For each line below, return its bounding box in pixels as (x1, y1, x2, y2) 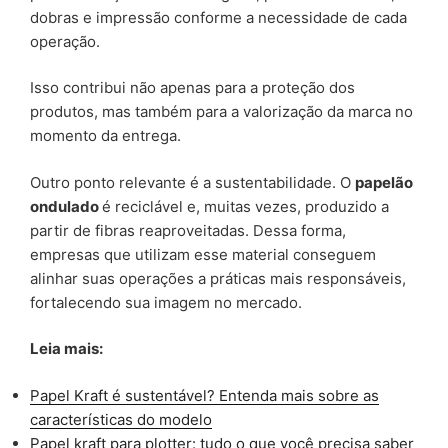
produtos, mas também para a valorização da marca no (30, 102, 413, 122)
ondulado (30, 196, 102, 216)
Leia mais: (30, 339, 103, 359)
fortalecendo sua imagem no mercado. (30, 292, 302, 312)
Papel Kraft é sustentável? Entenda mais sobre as (30, 385, 379, 405)
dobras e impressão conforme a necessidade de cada (30, 7, 407, 27)
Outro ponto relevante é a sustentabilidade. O (30, 172, 355, 192)
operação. (30, 31, 100, 51)
